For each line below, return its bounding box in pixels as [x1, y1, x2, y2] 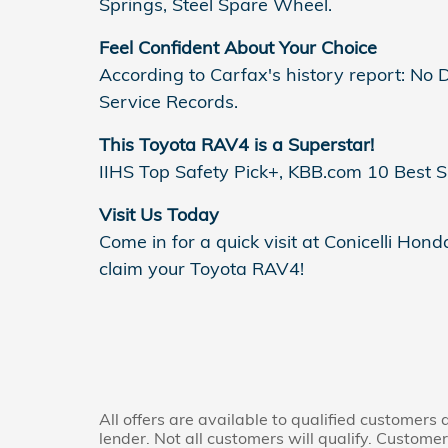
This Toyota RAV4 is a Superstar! [99, 133, 374, 157]
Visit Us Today [99, 203, 219, 227]
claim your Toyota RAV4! [99, 257, 304, 281]
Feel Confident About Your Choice [99, 36, 377, 60]
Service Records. [99, 90, 238, 114]
